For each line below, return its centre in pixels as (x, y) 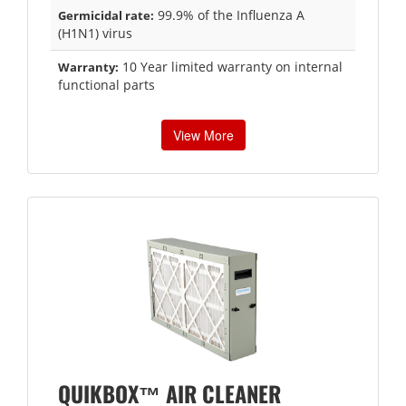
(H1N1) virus (95, 33)
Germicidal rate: (106, 15)
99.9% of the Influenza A (229, 14)
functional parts (106, 84)
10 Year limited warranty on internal (231, 66)
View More (203, 135)
